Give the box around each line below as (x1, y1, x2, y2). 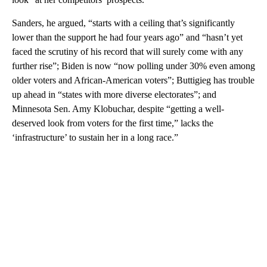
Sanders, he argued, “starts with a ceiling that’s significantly (12, 18, 235, 29)
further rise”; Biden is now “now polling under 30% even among (12, 61, 255, 72)
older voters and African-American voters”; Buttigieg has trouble (12, 75, 254, 86)
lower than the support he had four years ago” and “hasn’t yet (12, 32, 243, 43)
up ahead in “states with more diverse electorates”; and (12, 89, 216, 100)
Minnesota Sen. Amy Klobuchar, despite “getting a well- (12, 104, 224, 114)
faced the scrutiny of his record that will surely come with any (12, 46, 243, 57)
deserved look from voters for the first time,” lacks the (12, 118, 213, 129)
